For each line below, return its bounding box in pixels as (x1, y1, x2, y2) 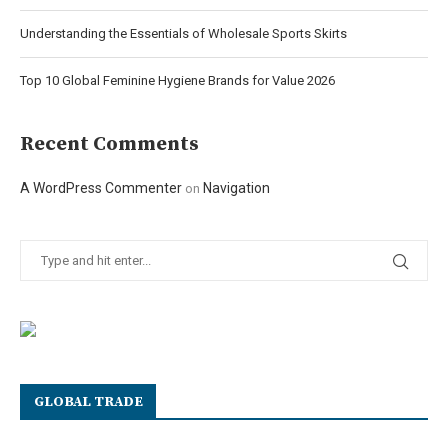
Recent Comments (20, 132, 199, 158)
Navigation (203, 180, 270, 197)
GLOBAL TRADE (34, 393, 143, 412)
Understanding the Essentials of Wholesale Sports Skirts (20, 26, 347, 42)
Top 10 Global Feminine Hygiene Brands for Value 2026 (20, 73, 335, 89)
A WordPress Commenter (20, 180, 182, 197)
